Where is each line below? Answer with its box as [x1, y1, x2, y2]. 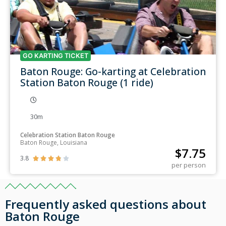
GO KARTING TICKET [23, 51, 88, 60]
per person [172, 160, 206, 169]
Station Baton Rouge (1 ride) [20, 75, 153, 89]
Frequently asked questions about [5, 195, 206, 212]
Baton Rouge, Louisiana [20, 138, 87, 147]
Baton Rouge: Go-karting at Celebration [20, 64, 206, 78]
